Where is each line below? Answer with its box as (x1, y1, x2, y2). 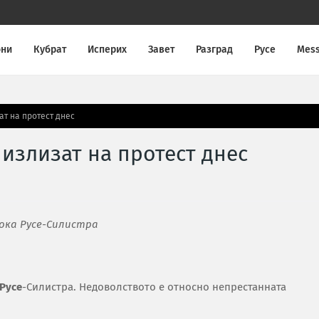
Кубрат (33, 43, 67, 56)
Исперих (88, 43, 127, 56)
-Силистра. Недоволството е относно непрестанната (22, 281, 286, 293)
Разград (196, 43, 234, 56)
